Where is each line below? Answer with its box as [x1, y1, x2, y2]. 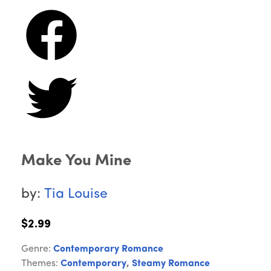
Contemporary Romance [53, 244, 163, 255]
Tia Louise [44, 188, 108, 202]
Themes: [21, 259, 60, 269]
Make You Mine [21, 153, 131, 170]
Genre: [21, 244, 53, 255]
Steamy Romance [132, 259, 210, 269]
